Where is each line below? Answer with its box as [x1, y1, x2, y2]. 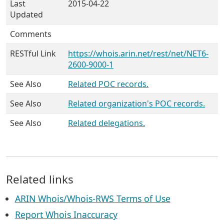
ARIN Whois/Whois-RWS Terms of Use [14, 192, 170, 205]
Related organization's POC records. [68, 98, 205, 109]
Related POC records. [68, 78, 148, 89]
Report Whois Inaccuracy [14, 208, 117, 220]
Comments [10, 28, 51, 39]
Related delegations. [68, 117, 145, 128]
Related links [6, 171, 73, 187]
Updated [10, 9, 43, 20]
